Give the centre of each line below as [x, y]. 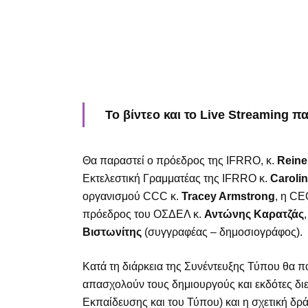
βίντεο [142, 114]
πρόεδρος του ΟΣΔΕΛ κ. [143, 214]
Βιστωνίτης [112, 232]
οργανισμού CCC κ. [132, 196]
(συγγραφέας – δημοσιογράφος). [222, 232]
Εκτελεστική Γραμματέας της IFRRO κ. [176, 178]
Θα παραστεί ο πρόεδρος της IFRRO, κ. [180, 160]
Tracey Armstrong [228, 196]
